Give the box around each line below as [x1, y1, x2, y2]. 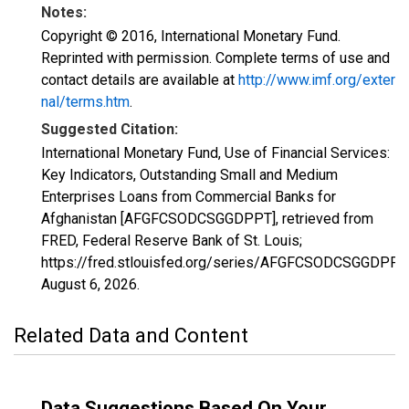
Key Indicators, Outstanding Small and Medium [41, 166, 338, 184]
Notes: [41, 4, 87, 21]
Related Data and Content [14, 324, 248, 347]
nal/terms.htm [41, 93, 130, 110]
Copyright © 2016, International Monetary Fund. [41, 27, 341, 45]
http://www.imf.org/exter [238, 71, 395, 89]
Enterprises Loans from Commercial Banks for [41, 188, 336, 205]
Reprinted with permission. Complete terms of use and [41, 49, 390, 67]
